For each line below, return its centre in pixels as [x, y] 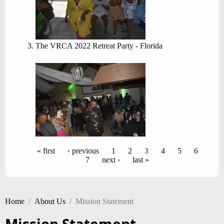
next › [111, 160]
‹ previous [83, 151]
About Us [50, 201]
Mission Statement [104, 201]
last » [141, 160]
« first [46, 151]
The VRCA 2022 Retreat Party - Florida [99, 46]
